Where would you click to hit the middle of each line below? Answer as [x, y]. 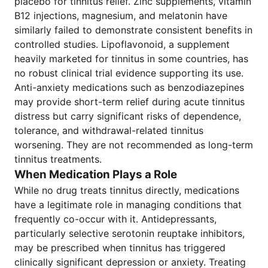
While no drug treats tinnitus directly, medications [127, 190]
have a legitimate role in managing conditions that [128, 205]
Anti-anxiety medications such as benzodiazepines [129, 87]
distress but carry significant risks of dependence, [128, 116]
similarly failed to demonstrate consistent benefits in [133, 30]
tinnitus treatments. [58, 159]
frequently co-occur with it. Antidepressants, [115, 219]
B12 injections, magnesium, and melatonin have [121, 16]
